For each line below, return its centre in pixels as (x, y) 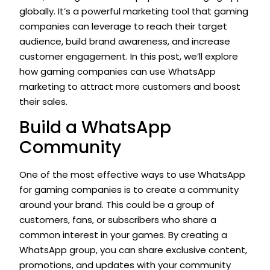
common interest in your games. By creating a (123, 235)
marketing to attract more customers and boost (130, 87)
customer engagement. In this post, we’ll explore (129, 57)
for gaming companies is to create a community (129, 190)
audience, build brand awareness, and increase (125, 42)
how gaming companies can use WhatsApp (118, 72)
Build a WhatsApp (95, 128)
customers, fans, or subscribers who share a (118, 220)
